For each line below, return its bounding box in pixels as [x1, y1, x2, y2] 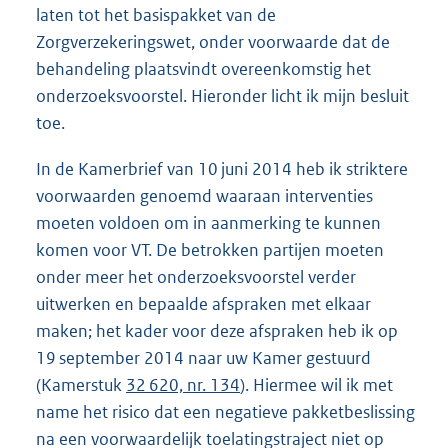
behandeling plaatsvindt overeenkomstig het [36, 58, 371, 81]
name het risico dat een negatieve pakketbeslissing [36, 400, 415, 423]
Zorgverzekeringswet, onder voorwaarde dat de [36, 31, 390, 54]
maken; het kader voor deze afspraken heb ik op [36, 319, 398, 342]
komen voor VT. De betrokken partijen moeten [36, 238, 384, 261]
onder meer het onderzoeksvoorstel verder [36, 265, 356, 288]
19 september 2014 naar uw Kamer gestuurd [36, 346, 371, 369]
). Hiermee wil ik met [240, 373, 393, 396]
